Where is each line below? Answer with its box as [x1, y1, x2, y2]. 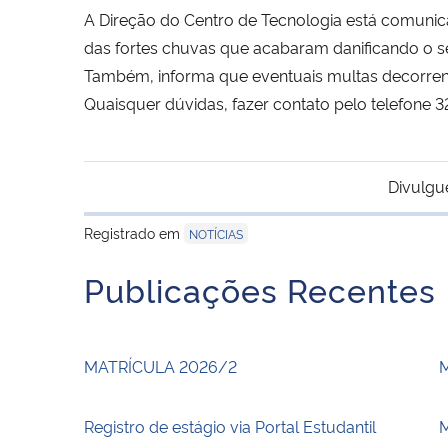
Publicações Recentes [84, 266, 436, 311]
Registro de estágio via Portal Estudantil [84, 414, 376, 437]
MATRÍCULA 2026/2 [84, 354, 237, 377]
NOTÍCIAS [189, 224, 243, 242]
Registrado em [84, 222, 184, 242]
